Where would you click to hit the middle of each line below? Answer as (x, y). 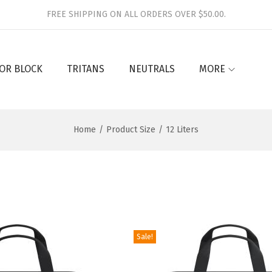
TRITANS (86, 69)
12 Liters (182, 130)
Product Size (131, 130)
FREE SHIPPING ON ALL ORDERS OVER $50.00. (136, 14)
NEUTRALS (152, 69)
